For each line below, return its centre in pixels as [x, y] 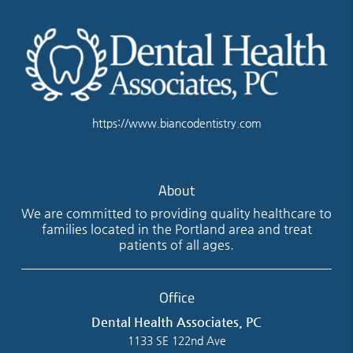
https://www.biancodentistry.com [176, 123]
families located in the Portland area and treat [176, 229]
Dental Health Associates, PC [176, 322]
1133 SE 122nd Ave [176, 341]
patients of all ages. [176, 245]
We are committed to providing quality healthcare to [176, 214]
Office [176, 297]
